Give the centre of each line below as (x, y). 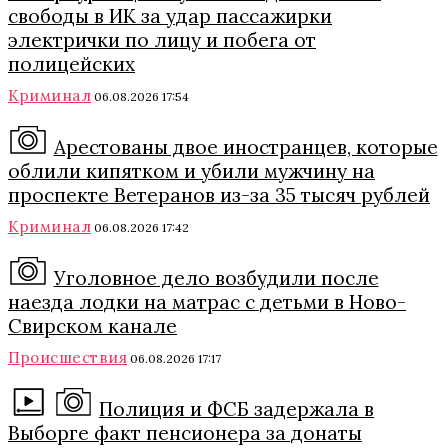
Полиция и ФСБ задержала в (237, 409)
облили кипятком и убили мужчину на (191, 171)
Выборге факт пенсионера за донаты (185, 433)
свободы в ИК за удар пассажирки (170, 16)
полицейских (71, 64)
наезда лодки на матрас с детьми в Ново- (207, 302)
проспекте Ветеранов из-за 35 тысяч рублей (219, 195)
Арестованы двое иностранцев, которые (245, 147)
